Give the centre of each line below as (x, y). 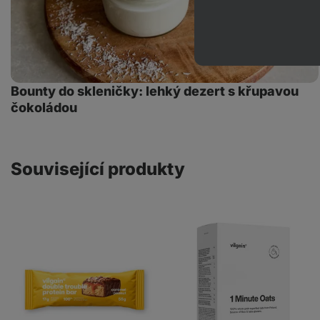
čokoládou (44, 107)
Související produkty (98, 169)
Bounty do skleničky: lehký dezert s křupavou (155, 91)
